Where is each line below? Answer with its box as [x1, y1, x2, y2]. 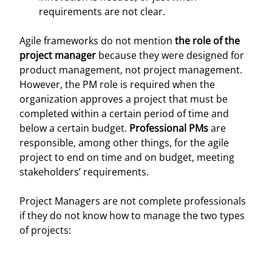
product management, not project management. [19, 63, 242, 76]
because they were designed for [96, 49, 244, 62]
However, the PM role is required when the [19, 78, 215, 91]
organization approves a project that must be [19, 92, 228, 106]
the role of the [175, 34, 240, 47]
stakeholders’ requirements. [19, 165, 149, 178]
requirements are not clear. [39, 5, 165, 18]
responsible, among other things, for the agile [19, 136, 229, 149]
